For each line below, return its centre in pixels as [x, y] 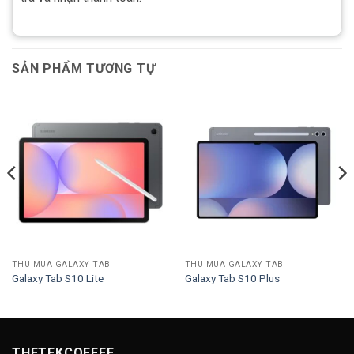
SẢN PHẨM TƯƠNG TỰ [84, 69]
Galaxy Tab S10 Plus [232, 279]
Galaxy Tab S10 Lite [57, 279]
